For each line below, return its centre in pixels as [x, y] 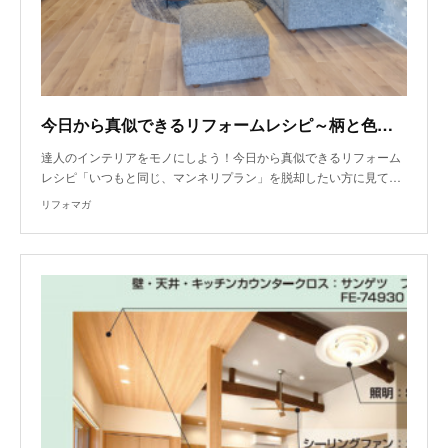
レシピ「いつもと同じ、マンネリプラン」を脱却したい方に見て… [221, 176]
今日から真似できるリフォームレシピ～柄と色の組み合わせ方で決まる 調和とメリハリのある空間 [385, 124]
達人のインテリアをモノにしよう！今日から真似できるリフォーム [221, 156]
